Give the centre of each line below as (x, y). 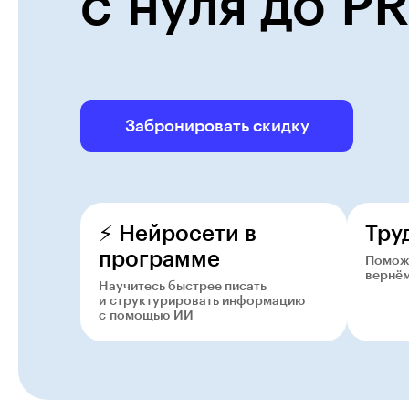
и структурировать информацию (202, 301)
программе (159, 259)
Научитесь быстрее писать (183, 287)
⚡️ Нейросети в (178, 234)
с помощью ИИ (146, 316)
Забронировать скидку (217, 126)
